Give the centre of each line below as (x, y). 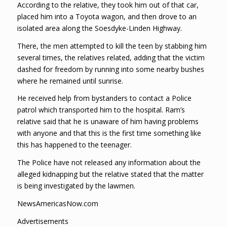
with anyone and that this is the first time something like (109, 133)
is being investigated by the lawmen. (76, 186)
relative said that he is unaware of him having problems (108, 122)
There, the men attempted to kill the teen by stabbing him (112, 46)
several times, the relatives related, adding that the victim (111, 57)
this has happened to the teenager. (74, 145)
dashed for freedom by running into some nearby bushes (110, 69)
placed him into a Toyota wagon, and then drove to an (107, 16)
